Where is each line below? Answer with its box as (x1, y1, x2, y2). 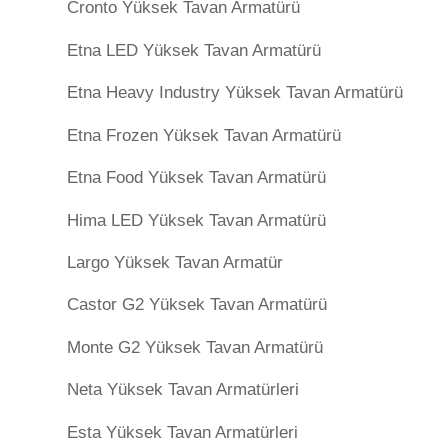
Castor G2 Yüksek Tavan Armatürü (67, 295, 327, 315)
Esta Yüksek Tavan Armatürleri (67, 422, 298, 442)
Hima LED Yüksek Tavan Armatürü (67, 210, 326, 230)
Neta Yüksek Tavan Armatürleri (67, 380, 299, 400)
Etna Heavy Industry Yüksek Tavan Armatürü (67, 83, 403, 103)
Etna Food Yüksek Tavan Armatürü (67, 168, 326, 188)
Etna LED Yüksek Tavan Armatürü (67, 40, 321, 60)
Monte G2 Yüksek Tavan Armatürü (67, 337, 323, 357)
